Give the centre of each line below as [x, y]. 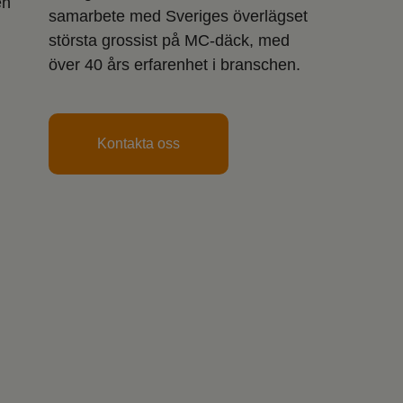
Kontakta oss [138, 143]
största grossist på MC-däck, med [169, 40]
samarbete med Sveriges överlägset [178, 16]
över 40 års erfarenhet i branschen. [174, 64]
